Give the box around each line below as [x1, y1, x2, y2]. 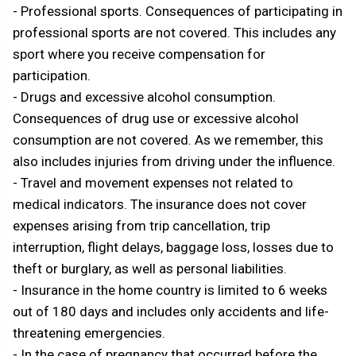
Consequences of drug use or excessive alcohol [13, 110, 299, 127]
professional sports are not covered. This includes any [13, 25, 336, 41]
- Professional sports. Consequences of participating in [13, 3, 342, 20]
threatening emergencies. [13, 325, 165, 342]
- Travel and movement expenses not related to [13, 175, 293, 192]
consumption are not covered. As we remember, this [13, 132, 323, 149]
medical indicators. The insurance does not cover [13, 196, 307, 213]
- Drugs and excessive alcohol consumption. [13, 89, 276, 106]
